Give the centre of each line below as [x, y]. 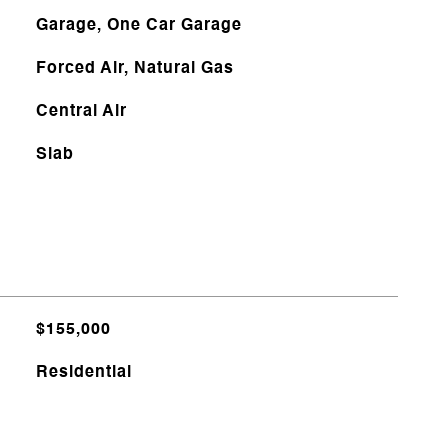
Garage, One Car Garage [138, 26]
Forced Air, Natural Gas [134, 69]
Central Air [81, 112]
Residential [83, 373]
